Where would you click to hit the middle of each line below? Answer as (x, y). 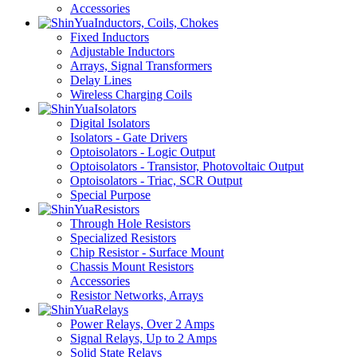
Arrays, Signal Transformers (141, 66)
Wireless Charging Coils (131, 94)
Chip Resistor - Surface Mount (147, 252)
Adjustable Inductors (122, 51)
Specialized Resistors (123, 238)
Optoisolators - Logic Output (143, 152)
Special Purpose (110, 195)
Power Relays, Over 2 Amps (142, 324)
